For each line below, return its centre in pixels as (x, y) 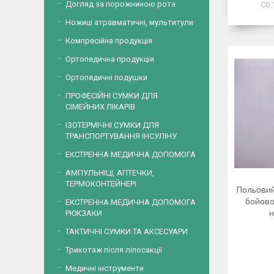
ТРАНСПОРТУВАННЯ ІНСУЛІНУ (121, 136)
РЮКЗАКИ (84, 213)
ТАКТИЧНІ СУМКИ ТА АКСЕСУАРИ (127, 231)
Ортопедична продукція (110, 59)
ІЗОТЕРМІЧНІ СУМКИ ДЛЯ (112, 125)
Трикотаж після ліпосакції (114, 250)
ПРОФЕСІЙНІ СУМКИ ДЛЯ (112, 96)
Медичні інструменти (105, 268)
